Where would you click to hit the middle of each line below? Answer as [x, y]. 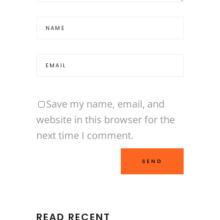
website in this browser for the [106, 120]
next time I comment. [85, 135]
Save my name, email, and [105, 104]
